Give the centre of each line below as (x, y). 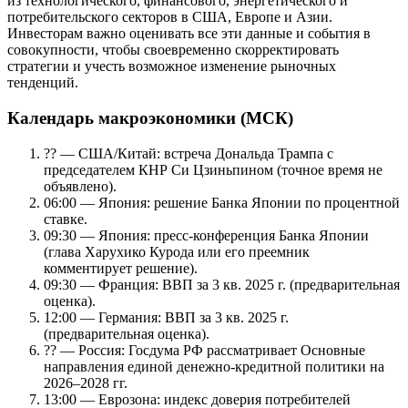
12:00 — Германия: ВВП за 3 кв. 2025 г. (166, 317)
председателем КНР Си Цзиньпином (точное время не (213, 169)
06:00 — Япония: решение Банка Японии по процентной (222, 202)
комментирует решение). (121, 268)
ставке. (66, 219)
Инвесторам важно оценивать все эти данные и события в (189, 34)
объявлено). (80, 186)
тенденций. (43, 83)
